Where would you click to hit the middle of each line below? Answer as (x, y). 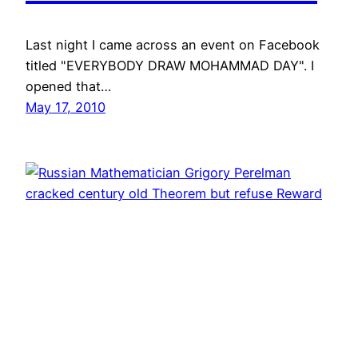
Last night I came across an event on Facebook (173, 44)
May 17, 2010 (66, 107)
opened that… (68, 86)
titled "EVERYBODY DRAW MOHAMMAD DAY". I (170, 65)
